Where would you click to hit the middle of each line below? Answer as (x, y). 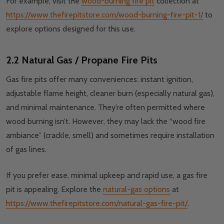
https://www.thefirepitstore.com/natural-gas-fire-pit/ (97, 203)
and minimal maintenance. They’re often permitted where (105, 107)
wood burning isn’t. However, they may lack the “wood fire (106, 121)
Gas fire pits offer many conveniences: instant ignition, (99, 79)
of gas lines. (27, 149)
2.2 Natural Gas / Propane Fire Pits (82, 60)
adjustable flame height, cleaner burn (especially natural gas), (110, 93)
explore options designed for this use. (71, 29)
